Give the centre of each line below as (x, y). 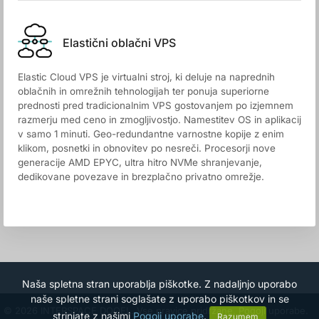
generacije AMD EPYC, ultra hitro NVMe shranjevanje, (140, 162)
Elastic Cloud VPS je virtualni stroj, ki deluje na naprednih (146, 77)
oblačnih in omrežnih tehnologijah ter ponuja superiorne (143, 91)
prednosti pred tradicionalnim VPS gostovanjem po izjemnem (156, 105)
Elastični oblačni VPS (119, 42)
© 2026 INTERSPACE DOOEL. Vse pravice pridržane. (121, 310)
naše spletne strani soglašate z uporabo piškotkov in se (159, 299)
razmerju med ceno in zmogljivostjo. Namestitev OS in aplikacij (159, 120)
